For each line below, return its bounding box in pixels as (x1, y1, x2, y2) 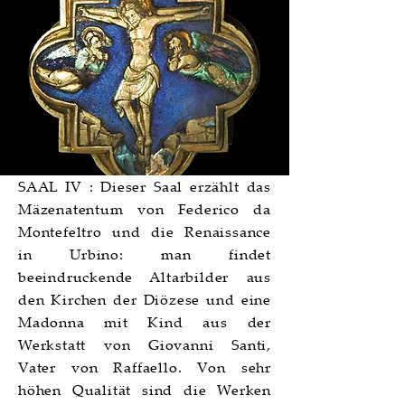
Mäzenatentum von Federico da (18, 199, 271, 219)
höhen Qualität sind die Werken (18, 380, 271, 400)
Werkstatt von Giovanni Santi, (18, 334, 271, 354)
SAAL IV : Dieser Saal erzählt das (18, 176, 271, 196)
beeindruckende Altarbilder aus (18, 267, 271, 287)
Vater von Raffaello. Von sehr (18, 357, 271, 377)
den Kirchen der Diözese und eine (18, 289, 271, 309)
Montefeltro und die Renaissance (18, 221, 271, 241)
